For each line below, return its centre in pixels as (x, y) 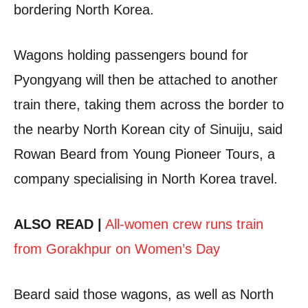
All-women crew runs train (184, 224)
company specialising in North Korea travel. (146, 178)
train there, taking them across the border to (149, 104)
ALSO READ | (58, 224)
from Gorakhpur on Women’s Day (117, 249)
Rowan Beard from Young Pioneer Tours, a (144, 154)
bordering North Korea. (84, 9)
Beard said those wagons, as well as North (144, 294)
